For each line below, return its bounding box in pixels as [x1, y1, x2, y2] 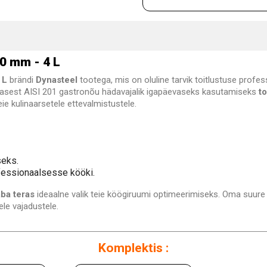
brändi [7, 74, 36, 86]
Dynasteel [36, 74, 77, 86]
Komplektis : [98, 241, 169, 256]
